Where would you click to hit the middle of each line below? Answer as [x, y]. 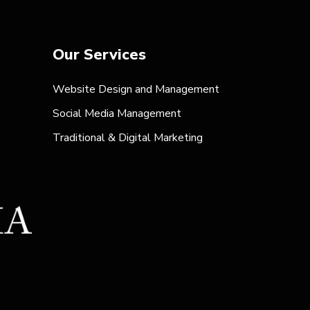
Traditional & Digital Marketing [128, 138]
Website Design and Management [136, 89]
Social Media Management [117, 113]
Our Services [99, 55]
